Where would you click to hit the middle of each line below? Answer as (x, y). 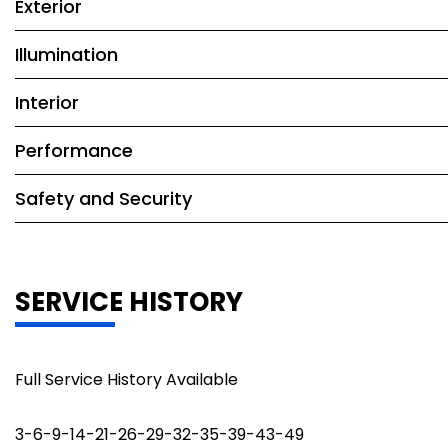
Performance (74, 150)
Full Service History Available (126, 379)
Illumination (66, 54)
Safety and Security (103, 198)
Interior (47, 102)
